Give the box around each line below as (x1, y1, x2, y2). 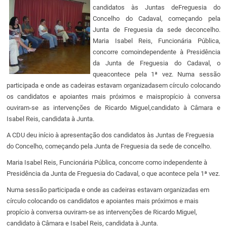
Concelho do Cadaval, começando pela (93, 14, 220, 22)
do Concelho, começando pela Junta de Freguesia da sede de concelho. (7, 142, 212, 150)
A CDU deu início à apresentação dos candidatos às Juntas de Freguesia (7, 131, 214, 139)
